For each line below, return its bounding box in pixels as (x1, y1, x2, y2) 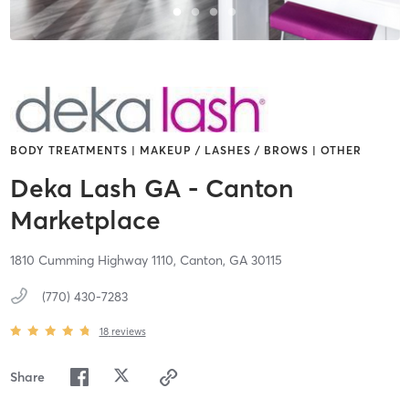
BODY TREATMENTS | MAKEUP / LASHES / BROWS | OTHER (9, 143, 362, 158)
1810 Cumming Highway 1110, (9, 252, 180, 269)
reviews (110, 324, 146, 338)
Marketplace (9, 204, 161, 236)
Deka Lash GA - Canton (9, 173, 294, 204)
